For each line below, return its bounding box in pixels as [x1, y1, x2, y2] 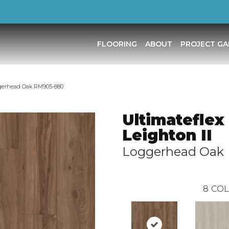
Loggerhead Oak [122, 144, 224, 159]
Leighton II [122, 126, 212, 145]
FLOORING [97, 39, 137, 49]
